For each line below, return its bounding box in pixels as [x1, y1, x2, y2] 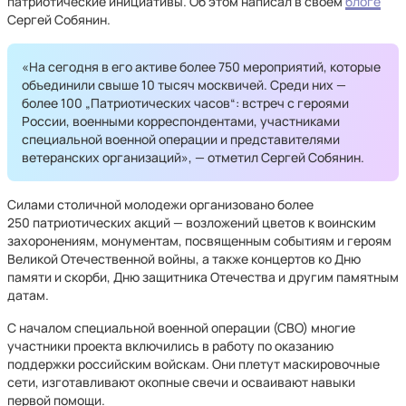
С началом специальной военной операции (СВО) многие [7, 319, 355, 336]
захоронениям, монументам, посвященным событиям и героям [7, 232, 391, 249]
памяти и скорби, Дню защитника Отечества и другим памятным [7, 268, 399, 285]
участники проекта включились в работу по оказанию [7, 337, 333, 354]
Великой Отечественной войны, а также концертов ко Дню [7, 250, 361, 267]
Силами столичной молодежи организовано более [7, 196, 314, 213]
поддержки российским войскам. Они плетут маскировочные [7, 355, 380, 372]
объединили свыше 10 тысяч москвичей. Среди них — [22, 76, 346, 93]
